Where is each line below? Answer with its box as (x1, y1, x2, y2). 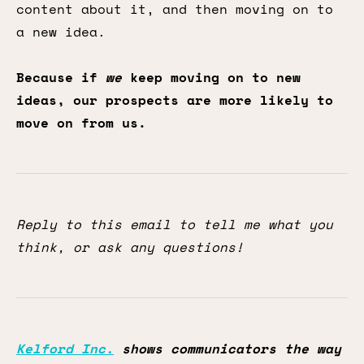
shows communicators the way (114, 339, 341, 358)
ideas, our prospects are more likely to (16, 90, 333, 110)
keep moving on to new (130, 67, 301, 87)
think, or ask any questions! (16, 237, 244, 257)
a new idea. (16, 22, 106, 41)
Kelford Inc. (16, 339, 114, 358)
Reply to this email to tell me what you (16, 214, 333, 234)
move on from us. (16, 113, 146, 132)
